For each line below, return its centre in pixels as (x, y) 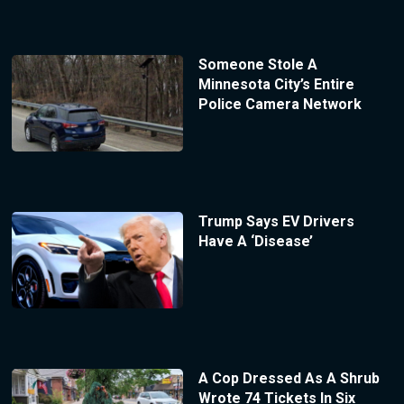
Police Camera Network (280, 105)
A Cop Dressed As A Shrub (289, 378)
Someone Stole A (257, 65)
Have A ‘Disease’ (255, 242)
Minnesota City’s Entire (276, 85)
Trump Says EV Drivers (276, 222)
